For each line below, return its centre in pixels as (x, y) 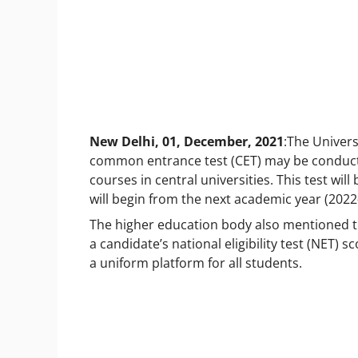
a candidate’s (131, 243)
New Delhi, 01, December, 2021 (187, 141)
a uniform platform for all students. (196, 263)
